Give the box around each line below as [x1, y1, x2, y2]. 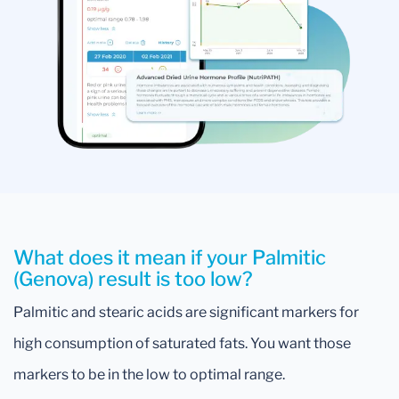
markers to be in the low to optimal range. [13, 365, 285, 383]
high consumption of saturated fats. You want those [13, 334, 351, 352]
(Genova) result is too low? [13, 266, 253, 290]
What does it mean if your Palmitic [13, 245, 326, 269]
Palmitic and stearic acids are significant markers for [13, 303, 359, 321]
